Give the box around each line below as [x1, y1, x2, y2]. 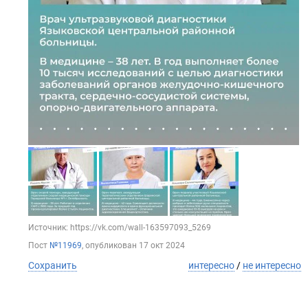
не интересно [243, 259, 301, 271]
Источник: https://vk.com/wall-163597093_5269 [28, 222, 211, 232]
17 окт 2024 [139, 240, 185, 250]
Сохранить [28, 259, 77, 271]
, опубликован [82, 240, 139, 250]
